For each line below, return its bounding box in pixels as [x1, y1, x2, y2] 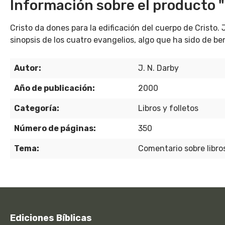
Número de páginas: [14, 124, 96, 133]
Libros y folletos [138, 103, 198, 113]
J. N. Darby [138, 63, 179, 73]
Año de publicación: [14, 83, 95, 93]
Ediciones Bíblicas [10, 212, 92, 223]
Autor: [14, 63, 41, 73]
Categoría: [14, 103, 59, 113]
